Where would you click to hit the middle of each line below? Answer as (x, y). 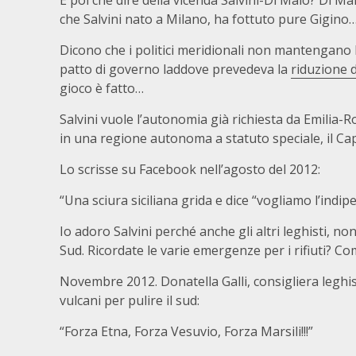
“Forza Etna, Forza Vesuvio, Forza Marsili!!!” (186, 331)
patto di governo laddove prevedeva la (175, 69)
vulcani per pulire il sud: (130, 300)
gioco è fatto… (102, 88)
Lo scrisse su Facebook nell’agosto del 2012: (190, 169)
